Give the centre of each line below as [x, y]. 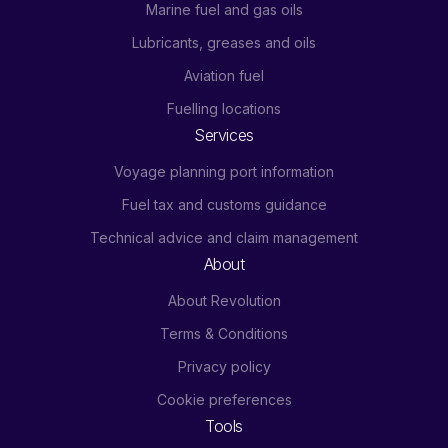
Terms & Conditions [224, 333]
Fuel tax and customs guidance [224, 204]
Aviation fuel [224, 75]
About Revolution [224, 300]
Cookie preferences [224, 399]
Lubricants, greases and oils [224, 42]
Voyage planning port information [224, 171]
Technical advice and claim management [224, 237]
